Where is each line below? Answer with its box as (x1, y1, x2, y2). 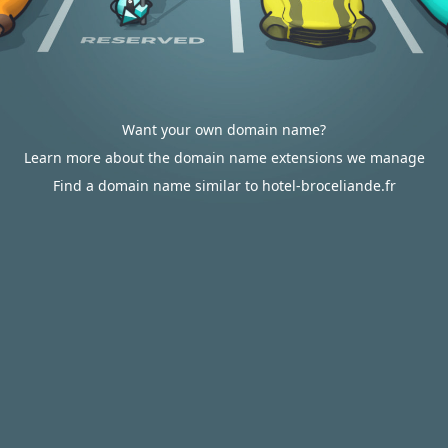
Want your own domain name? (122, 120, 326, 139)
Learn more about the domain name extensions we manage (23, 148, 425, 167)
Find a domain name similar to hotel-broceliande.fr (52, 176, 396, 195)
